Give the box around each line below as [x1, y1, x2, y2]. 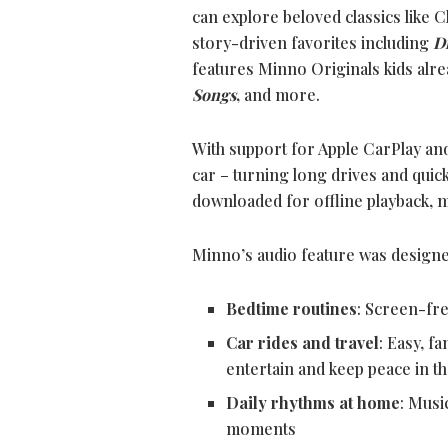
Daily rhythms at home [226, 392, 401, 414]
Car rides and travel [226, 332, 380, 354]
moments [226, 418, 297, 440]
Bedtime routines [226, 298, 358, 320]
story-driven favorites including [192, 32, 433, 54]
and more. [240, 84, 320, 106]
